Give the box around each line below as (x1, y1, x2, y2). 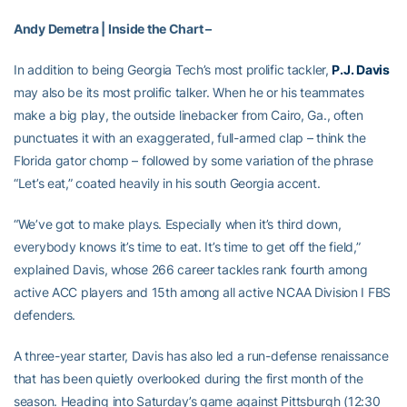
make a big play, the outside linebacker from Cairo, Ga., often (14, 107, 363, 124)
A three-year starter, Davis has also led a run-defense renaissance (14, 348, 389, 364)
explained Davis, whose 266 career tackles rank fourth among (14, 262, 368, 278)
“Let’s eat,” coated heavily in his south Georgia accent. (14, 175, 321, 192)
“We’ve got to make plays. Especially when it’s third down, (14, 216, 342, 233)
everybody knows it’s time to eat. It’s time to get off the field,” (14, 239, 361, 255)
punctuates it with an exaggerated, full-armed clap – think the (14, 130, 366, 146)
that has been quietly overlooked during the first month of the (14, 371, 363, 387)
